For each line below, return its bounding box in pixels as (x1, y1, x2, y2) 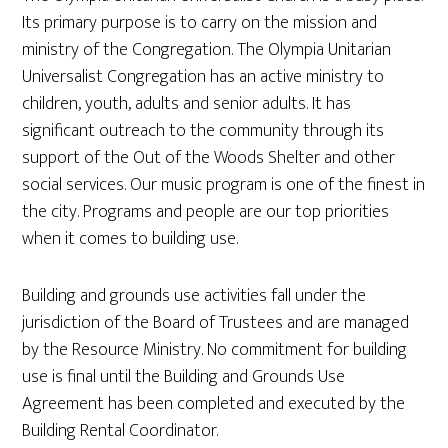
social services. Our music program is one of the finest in (22, 170, 426, 200)
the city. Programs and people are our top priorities (22, 197, 390, 227)
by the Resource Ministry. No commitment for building (22, 335, 408, 365)
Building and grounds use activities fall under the (22, 281, 367, 311)
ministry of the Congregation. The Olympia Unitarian (22, 35, 392, 65)
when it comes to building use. (22, 224, 239, 254)
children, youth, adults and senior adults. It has (22, 89, 352, 119)
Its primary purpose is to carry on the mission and (22, 8, 378, 38)
